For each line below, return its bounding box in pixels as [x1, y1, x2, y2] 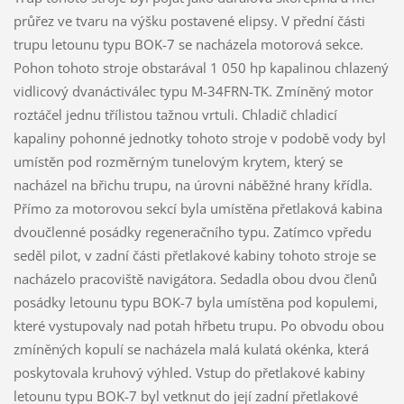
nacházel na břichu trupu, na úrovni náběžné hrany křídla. [13, 176, 372, 195]
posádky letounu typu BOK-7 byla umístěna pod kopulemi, [13, 293, 378, 312]
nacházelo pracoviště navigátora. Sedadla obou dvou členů [13, 270, 377, 289]
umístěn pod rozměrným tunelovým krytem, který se [13, 152, 343, 171]
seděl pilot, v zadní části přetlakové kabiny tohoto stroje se [13, 246, 376, 265]
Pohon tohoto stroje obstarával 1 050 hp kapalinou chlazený [13, 59, 389, 78]
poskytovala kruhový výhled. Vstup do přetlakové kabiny [13, 363, 365, 382]
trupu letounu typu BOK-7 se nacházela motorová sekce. [13, 35, 363, 54]
